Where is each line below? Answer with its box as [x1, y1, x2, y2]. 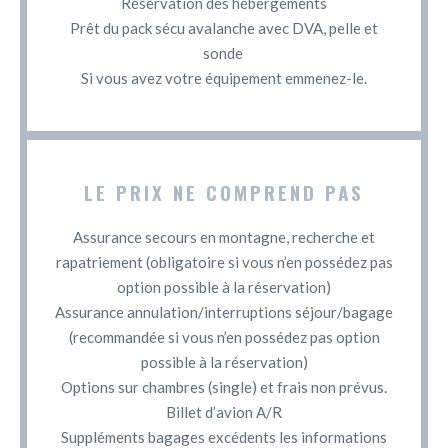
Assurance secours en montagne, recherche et [73, 227, 375, 246]
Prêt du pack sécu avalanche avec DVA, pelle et [70, 18, 378, 37]
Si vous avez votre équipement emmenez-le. [81, 68, 367, 87]
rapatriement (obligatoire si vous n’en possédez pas [55, 252, 393, 271]
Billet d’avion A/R [166, 402, 282, 421]
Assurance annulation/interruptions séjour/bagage [55, 302, 393, 321]
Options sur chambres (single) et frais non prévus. [61, 377, 387, 396]
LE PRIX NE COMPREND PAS [84, 177, 364, 206]
